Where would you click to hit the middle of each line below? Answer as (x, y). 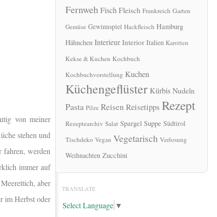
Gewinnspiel (105, 27)
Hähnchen (79, 43)
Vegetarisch (136, 139)
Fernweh (82, 10)
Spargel (131, 123)
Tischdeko (79, 140)
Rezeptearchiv (84, 124)
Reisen (112, 107)
